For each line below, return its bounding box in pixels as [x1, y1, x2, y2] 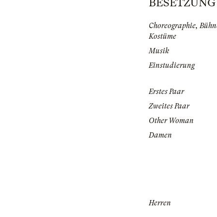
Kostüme [149, 32, 176, 41]
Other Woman [149, 116, 194, 125]
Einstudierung [149, 61, 195, 70]
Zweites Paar [149, 102, 189, 111]
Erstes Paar [149, 87, 184, 96]
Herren [149, 199, 171, 208]
